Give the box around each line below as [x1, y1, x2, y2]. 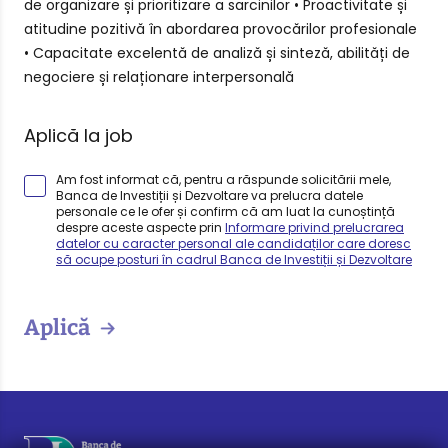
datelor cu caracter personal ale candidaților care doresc [56, 235, 411, 252]
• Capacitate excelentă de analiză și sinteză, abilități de [24, 43, 410, 63]
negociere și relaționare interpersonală [24, 67, 294, 87]
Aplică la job [24, 123, 133, 148]
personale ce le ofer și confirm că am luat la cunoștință [56, 203, 395, 220]
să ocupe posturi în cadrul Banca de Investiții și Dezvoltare [56, 251, 412, 268]
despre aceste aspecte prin [56, 219, 225, 236]
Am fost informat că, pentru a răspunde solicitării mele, [56, 171, 391, 188]
